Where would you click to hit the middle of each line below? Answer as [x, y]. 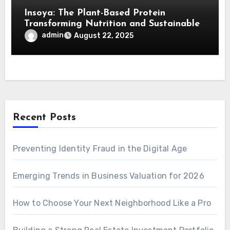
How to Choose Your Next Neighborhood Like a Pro [112, 203]
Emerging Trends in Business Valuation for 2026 [108, 176]
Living [38, 34]
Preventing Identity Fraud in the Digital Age [100, 149]
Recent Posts [44, 118]
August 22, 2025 [104, 35]
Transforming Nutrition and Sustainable [112, 24]
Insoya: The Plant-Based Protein [95, 13]
